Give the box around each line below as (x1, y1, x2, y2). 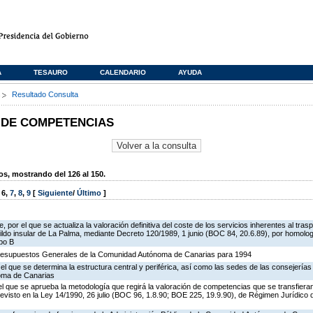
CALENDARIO (100, 68, 146, 76)
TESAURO (34, 68, 68, 76)
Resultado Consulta (12, 90, 78, 99)
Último (77, 189, 103, 198)
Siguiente (38, 189, 73, 198)
